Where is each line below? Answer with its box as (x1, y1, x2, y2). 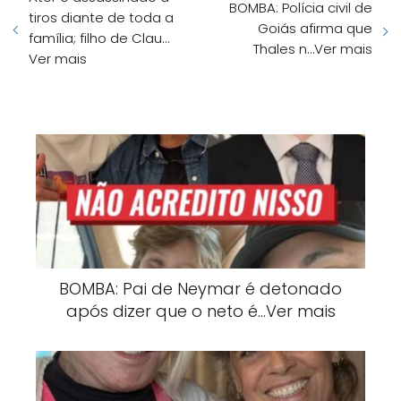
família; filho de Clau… (29, 29, 169, 48)
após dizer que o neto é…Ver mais (65, 300, 336, 323)
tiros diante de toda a (29, 8, 174, 28)
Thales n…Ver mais (253, 38, 372, 58)
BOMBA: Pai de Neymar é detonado (59, 277, 342, 301)
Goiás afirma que (258, 18, 372, 38)
